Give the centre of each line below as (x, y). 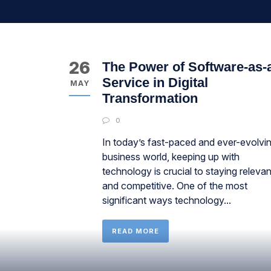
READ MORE (135, 231)
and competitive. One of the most (175, 186)
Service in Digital (155, 83)
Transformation (150, 98)
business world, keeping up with (171, 157)
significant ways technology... (167, 200)
